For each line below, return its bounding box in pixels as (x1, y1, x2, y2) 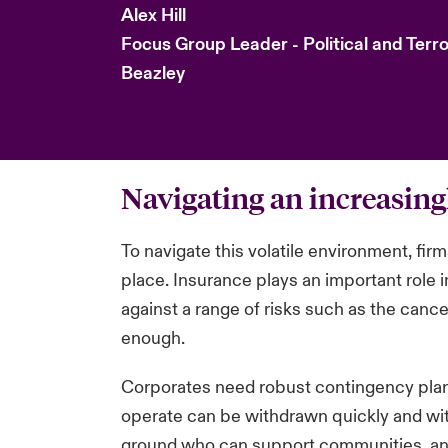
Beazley (120, 62, 185, 86)
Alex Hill (120, 4, 186, 28)
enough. (120, 326, 185, 350)
